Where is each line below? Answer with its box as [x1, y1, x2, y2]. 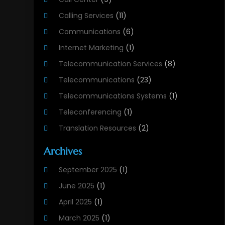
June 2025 [59, 181, 95, 191]
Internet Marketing [59, 43, 124, 53]
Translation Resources [59, 123, 137, 134]
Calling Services [59, 11, 114, 21]
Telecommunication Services [59, 59, 163, 69]
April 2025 [59, 197, 92, 207]
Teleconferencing [59, 107, 122, 118]
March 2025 [59, 213, 100, 223]
